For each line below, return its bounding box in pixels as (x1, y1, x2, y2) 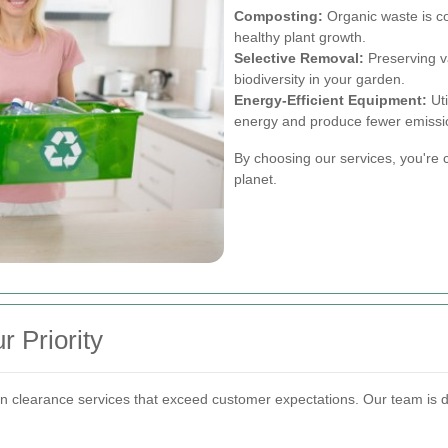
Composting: (234, 8, 323, 25)
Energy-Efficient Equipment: (234, 92, 427, 109)
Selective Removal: (234, 50, 364, 67)
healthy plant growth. (234, 29, 366, 46)
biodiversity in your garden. (234, 71, 405, 88)
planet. (234, 171, 277, 188)
